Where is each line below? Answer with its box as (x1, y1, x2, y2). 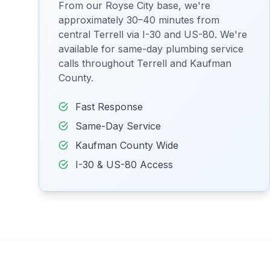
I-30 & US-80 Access (75, 159, 173, 171)
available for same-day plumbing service (58, 43, 243, 55)
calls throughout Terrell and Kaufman (58, 57, 231, 69)
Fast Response (75, 101, 143, 113)
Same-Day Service (75, 120, 161, 132)
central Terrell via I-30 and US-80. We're (58, 28, 247, 40)
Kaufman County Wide (75, 139, 178, 151)
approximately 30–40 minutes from (58, 14, 219, 26)
